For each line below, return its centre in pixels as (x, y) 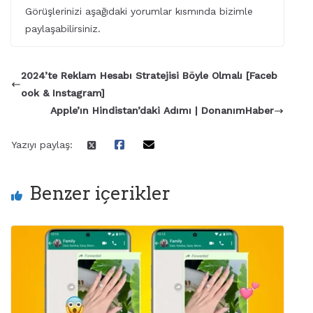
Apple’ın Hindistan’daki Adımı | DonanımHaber (162, 111)
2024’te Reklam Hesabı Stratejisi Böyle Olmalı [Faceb (149, 76)
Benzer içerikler (100, 194)
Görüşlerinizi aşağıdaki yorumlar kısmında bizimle (139, 12)
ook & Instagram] (63, 93)
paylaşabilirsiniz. (63, 29)
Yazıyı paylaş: (42, 145)
